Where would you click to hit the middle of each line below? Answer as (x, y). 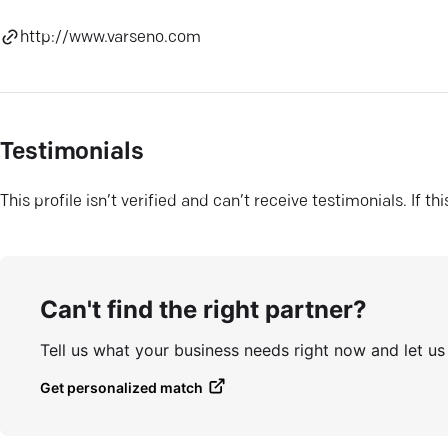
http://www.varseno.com (110, 37)
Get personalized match (121, 387)
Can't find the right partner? (203, 309)
